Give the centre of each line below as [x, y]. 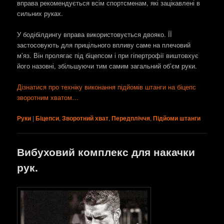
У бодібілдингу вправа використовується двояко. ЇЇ [95, 34]
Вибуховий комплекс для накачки [106, 151]
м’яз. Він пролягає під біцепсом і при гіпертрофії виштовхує [108, 55]
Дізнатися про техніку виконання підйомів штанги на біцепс [107, 87]
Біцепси [47, 118]
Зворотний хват [85, 118]
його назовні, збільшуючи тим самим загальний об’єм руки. [107, 66]
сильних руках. [40, 13]
